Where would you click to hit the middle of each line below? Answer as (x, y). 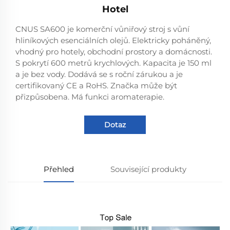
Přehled (59, 169)
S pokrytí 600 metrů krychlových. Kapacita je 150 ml (113, 63)
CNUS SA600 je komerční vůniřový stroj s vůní (102, 29)
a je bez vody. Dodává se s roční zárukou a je (99, 74)
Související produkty (148, 169)
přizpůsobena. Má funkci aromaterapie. (90, 97)
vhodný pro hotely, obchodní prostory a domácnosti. (114, 52)
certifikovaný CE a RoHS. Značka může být (96, 86)
